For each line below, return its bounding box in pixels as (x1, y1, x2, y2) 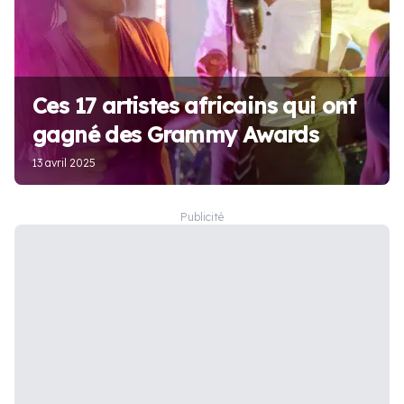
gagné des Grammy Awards (32, 120, 319, 148)
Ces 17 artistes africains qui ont (32, 91, 356, 119)
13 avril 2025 (32, 155, 96, 170)
